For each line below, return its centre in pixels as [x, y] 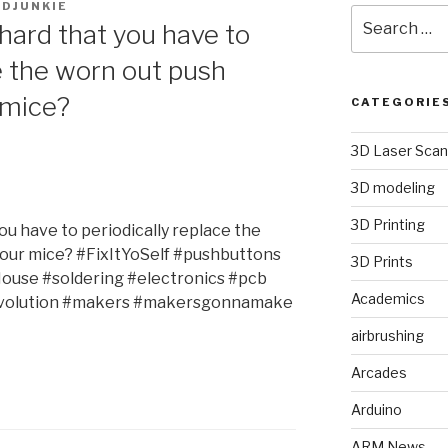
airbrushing [387, 336]
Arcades [378, 373]
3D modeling [392, 188]
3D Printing [387, 225]
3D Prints [381, 262]
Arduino [376, 410]
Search [375, 14]
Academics [387, 299]
